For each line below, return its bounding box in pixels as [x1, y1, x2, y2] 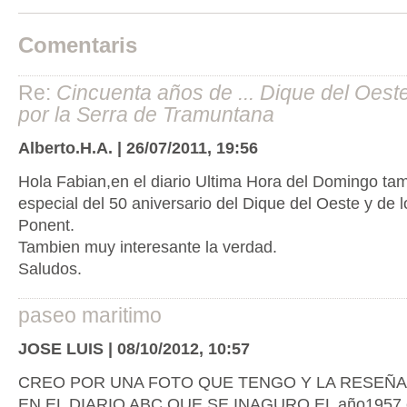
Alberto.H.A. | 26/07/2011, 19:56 [17, 138, 258, 158]
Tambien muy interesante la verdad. [17, 237, 277, 257]
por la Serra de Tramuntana [17, 103, 274, 127]
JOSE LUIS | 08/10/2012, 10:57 [17, 338, 250, 358]
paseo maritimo [17, 303, 162, 327]
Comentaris [17, 32, 137, 57]
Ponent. [17, 215, 74, 235]
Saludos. [17, 259, 82, 279]
